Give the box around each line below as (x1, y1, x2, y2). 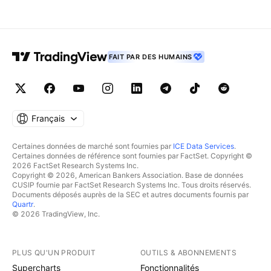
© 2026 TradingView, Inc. (12, 209, 100, 218)
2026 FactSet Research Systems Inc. (12, 161, 139, 170)
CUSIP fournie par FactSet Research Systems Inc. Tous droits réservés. (12, 180, 251, 189)
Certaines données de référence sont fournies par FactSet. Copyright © (12, 151, 252, 160)
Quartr (12, 200, 33, 209)
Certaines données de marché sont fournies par (12, 142, 173, 151)
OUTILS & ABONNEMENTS (140, 248, 237, 257)
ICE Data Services (173, 142, 234, 151)
